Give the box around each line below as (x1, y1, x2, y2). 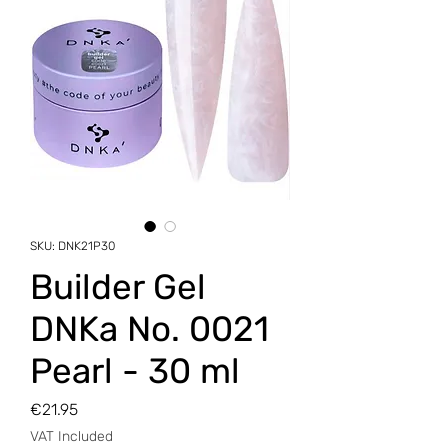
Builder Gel (30, 266, 206, 309)
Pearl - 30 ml (30, 350, 240, 393)
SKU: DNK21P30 (30, 239, 115, 254)
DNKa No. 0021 (30, 308, 269, 351)
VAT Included (30, 428, 113, 446)
